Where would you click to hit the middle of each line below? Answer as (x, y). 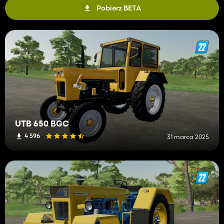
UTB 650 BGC (42, 124)
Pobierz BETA (119, 8)
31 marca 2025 (188, 136)
